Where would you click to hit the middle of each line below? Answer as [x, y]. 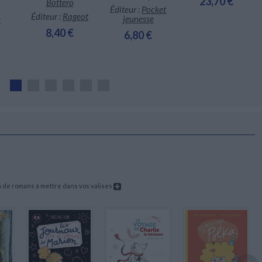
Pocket [154, 9]
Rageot [75, 16]
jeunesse [138, 18]
